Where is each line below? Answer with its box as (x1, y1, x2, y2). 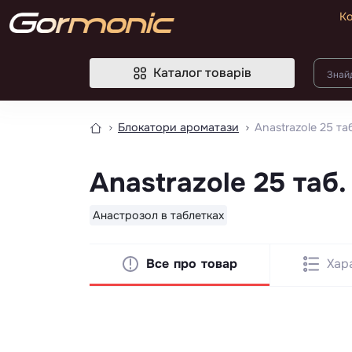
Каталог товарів (152, 64, 251, 81)
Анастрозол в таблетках (93, 208, 224, 222)
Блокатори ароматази (118, 120, 239, 134)
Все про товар (146, 255, 238, 272)
